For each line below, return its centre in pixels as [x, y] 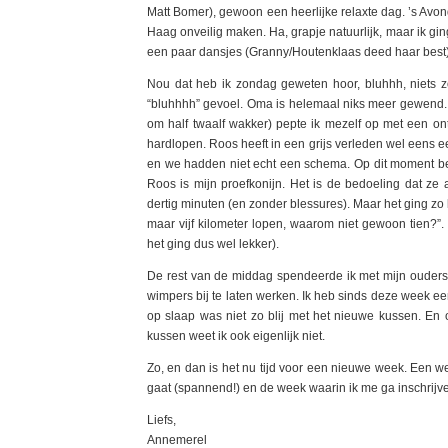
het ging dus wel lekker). [213, 243]
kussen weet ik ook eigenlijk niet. [236, 335]
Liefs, [161, 419]
